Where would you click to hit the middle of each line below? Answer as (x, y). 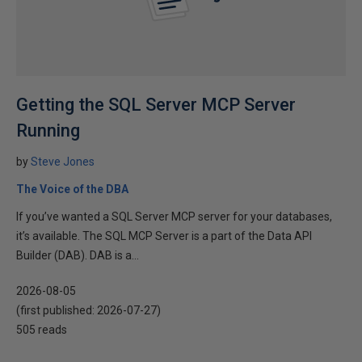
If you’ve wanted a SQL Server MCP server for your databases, (174, 217)
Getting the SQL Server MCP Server (156, 105)
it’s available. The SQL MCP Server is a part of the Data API (164, 236)
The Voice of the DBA (72, 189)
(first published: (57, 310)
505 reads (42, 330)
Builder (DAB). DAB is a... (78, 255)
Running (48, 130)
